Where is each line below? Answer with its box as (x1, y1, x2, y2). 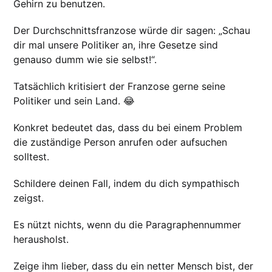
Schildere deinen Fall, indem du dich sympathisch (13, 177, 240, 190)
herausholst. (13, 233, 69, 246)
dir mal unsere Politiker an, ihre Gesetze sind (13, 39, 219, 52)
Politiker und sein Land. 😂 (13, 95, 135, 107)
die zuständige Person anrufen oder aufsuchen (13, 136, 228, 149)
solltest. (13, 151, 50, 163)
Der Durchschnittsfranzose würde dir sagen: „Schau (13, 24, 251, 37)
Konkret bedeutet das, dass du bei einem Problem (13, 121, 243, 134)
